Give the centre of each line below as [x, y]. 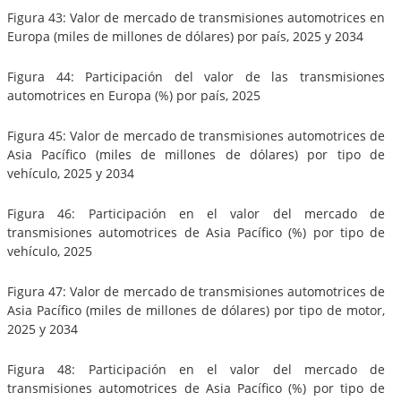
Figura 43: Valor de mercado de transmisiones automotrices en [196, 17]
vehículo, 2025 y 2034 [71, 173]
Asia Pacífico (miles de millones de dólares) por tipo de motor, [196, 310]
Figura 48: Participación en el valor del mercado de [196, 369]
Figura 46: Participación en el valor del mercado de [196, 213]
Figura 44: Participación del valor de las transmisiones [196, 76]
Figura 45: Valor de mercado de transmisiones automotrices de [196, 135]
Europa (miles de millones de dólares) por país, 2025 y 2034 [185, 36]
